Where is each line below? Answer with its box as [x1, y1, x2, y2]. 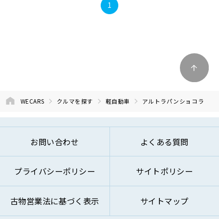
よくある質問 [140, 135, 189, 148]
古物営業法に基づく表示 [10, 195, 99, 207]
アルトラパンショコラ [142, 96, 204, 105]
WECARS [20, 96, 45, 105]
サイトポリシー [136, 165, 193, 177]
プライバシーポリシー [14, 165, 95, 177]
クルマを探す [56, 96, 93, 105]
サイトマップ [140, 195, 189, 207]
